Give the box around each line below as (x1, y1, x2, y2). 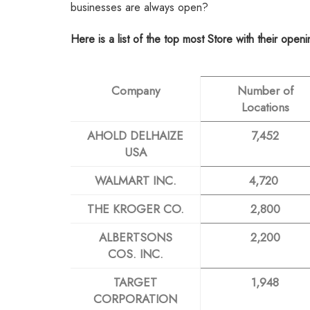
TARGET (113, 273, 157, 291)
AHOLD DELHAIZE (87, 127, 183, 144)
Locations (241, 98, 289, 116)
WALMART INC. (94, 172, 176, 189)
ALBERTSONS (98, 228, 172, 246)
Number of (237, 82, 293, 99)
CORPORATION (93, 290, 177, 307)
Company (111, 82, 160, 99)
